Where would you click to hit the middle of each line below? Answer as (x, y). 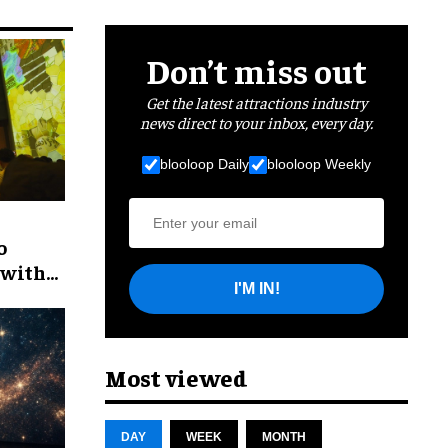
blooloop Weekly (319, 164)
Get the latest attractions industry (256, 101)
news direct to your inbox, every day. (256, 121)
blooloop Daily (204, 164)
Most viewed (176, 376)
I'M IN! (256, 289)
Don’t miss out (256, 69)
